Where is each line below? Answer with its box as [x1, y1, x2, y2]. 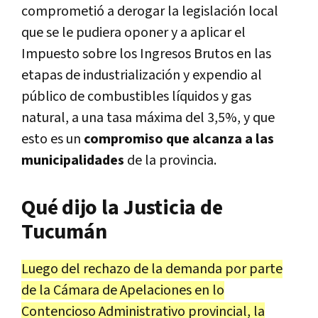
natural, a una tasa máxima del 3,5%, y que [21, 108, 275, 127]
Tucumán [21, 217, 107, 246]
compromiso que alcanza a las [84, 129, 274, 148]
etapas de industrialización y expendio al [21, 65, 262, 84]
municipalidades [21, 150, 124, 170]
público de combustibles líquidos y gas [21, 87, 251, 106]
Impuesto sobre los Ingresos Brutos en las [21, 44, 271, 63]
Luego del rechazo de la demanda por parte [21, 259, 283, 278]
